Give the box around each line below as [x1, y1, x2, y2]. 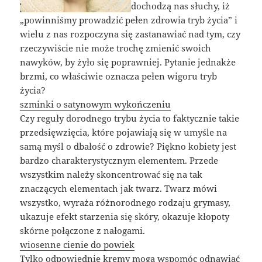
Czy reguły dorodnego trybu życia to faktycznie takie [20, 112, 240, 125]
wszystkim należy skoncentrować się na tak [20, 168, 203, 181]
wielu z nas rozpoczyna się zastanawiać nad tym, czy [20, 28, 241, 40]
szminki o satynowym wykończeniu [20, 98, 171, 111]
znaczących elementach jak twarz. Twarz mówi [20, 182, 218, 195]
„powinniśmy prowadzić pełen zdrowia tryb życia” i [20, 14, 238, 26]
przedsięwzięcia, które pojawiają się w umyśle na [20, 126, 227, 139]
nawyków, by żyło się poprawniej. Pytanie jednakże [20, 56, 236, 68]
